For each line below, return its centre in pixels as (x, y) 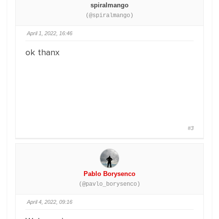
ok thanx (43, 52)
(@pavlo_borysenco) (109, 184)
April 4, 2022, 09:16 (50, 202)
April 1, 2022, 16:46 (50, 33)
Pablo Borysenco (109, 174)
